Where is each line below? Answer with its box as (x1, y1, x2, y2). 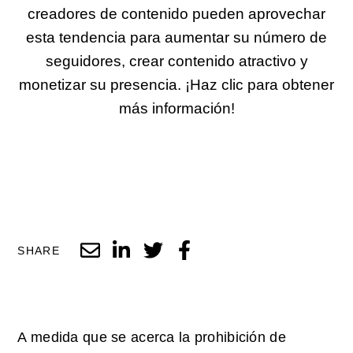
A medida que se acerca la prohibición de (17, 329, 286, 345)
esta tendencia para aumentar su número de (26, 29, 327, 46)
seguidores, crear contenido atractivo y (45, 53, 308, 70)
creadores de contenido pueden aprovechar (28, 6, 325, 23)
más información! (118, 100, 235, 117)
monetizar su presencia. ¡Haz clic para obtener (19, 76, 334, 94)
